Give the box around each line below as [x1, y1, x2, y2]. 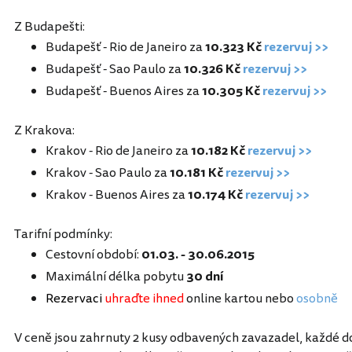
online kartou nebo [184, 289, 296, 309]
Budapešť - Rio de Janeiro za [46, 38, 205, 57]
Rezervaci [46, 289, 102, 309]
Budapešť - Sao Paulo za [46, 60, 184, 79]
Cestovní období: [46, 245, 141, 265]
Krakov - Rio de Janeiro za [46, 141, 191, 161]
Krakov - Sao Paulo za [46, 163, 170, 183]
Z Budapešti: [14, 17, 85, 37]
